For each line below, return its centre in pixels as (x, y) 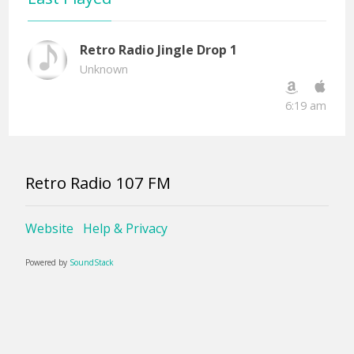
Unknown (104, 69)
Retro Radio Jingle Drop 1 (158, 49)
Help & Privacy (125, 229)
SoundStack (92, 263)
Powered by (47, 263)
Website (49, 229)
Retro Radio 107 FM (98, 182)
